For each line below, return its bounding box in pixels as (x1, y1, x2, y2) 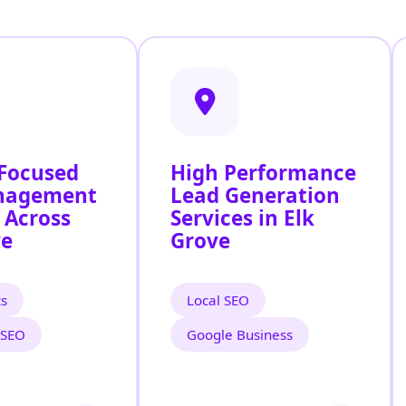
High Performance (170, 159, 356, 188)
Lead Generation (170, 181, 340, 210)
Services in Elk (170, 204, 314, 233)
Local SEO (187, 291, 249, 310)
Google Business (187, 325, 293, 344)
